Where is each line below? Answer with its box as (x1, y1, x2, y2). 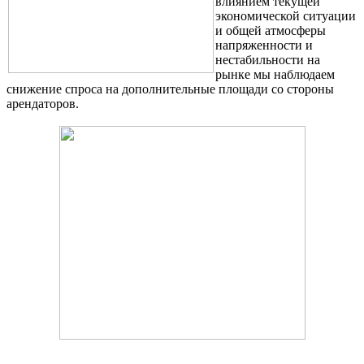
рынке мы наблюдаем (215, 67, 335, 82)
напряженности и (215, 38, 313, 53)
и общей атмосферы (215, 24, 326, 38)
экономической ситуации (215, 9, 356, 24)
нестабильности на (215, 53, 320, 67)
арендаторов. (6, 97, 79, 111)
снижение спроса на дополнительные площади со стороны (6, 82, 334, 97)
